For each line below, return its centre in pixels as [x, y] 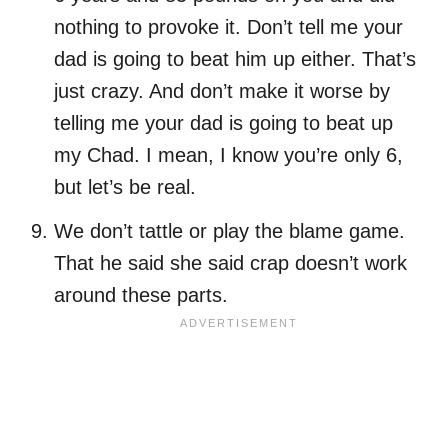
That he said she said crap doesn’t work [230, 263]
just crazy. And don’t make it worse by [222, 91]
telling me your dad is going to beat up [223, 123]
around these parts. [141, 295]
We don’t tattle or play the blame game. [229, 231]
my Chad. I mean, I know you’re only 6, [228, 155]
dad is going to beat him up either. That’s [235, 59]
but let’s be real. [125, 187]
